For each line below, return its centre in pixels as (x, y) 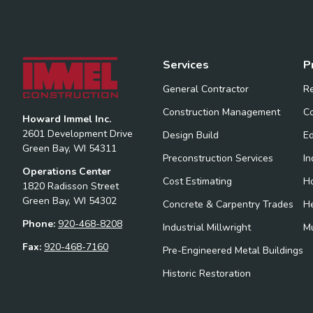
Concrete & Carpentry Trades (228, 204)
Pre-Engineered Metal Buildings (233, 250)
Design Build (191, 135)
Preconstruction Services (218, 158)
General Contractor (206, 89)
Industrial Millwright (207, 227)
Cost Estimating (197, 181)
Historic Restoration (207, 274)
